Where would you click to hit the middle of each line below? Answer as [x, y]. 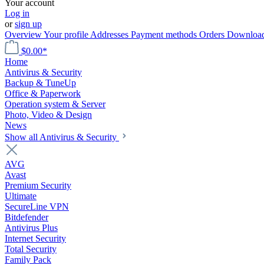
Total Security [31, 249]
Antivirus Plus [31, 228]
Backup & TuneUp [40, 83]
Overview [24, 34]
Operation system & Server [55, 104]
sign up [28, 24]
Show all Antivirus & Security [62, 137]
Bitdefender [27, 217]
